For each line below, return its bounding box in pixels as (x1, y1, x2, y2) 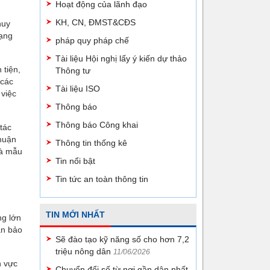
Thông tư (55, 66, 90, 75)
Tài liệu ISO (55, 84, 100, 93)
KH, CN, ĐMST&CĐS (55, 17, 136, 27)
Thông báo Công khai (55, 120, 138, 130)
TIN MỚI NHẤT (46, 210, 105, 219)
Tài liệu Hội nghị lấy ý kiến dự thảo (55, 54, 187, 63)
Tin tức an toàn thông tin (55, 174, 148, 184)
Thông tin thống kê (55, 138, 127, 148)
